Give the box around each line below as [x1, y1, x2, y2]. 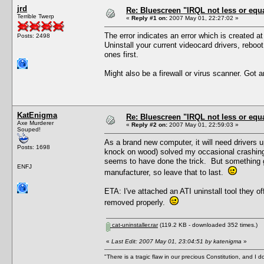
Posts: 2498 [17, 32, 50, 39]
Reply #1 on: [131, 14, 167, 21]
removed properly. [104, 197, 170, 207]
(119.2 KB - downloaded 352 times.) [158, 221, 258, 228]
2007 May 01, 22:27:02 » [167, 14, 239, 21]
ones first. [104, 49, 138, 59]
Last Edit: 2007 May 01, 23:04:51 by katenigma [111, 237, 242, 245]
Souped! [17, 126, 41, 133]
